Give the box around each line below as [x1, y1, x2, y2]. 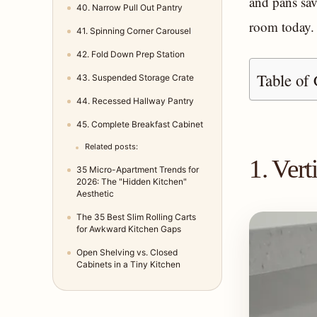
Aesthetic [76, 188, 114, 200]
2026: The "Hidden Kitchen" [76, 176, 187, 188]
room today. [249, 17, 314, 35]
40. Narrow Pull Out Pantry [76, 2, 183, 13]
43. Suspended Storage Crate [76, 72, 194, 83]
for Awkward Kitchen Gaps [76, 224, 181, 235]
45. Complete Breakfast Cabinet [76, 119, 203, 130]
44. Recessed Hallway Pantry [76, 96, 194, 107]
